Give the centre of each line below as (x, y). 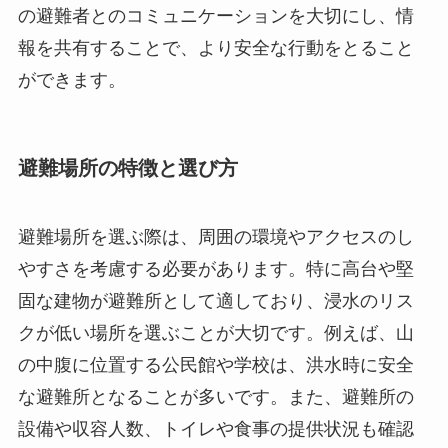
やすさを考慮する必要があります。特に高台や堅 (215, 269)
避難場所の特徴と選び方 (127, 167)
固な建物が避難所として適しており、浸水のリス (215, 301)
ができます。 (71, 79)
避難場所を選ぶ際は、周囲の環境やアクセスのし (215, 237)
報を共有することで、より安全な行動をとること (215, 47)
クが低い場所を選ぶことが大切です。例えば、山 (215, 333)
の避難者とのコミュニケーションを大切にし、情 (215, 15)
